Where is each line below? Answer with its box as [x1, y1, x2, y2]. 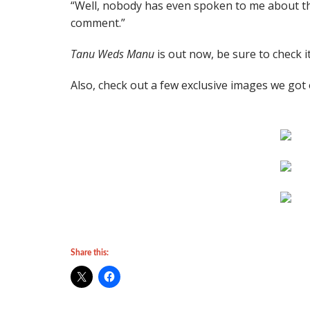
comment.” [71, 15, 125, 30]
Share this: [71, 248, 109, 257]
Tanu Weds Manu [71, 46, 154, 62]
